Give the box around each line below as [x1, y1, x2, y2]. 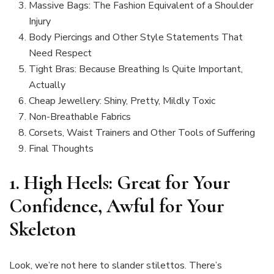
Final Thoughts [29, 141, 94, 155]
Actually [29, 78, 65, 92]
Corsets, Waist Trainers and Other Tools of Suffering [29, 125, 255, 139]
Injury [29, 14, 51, 28]
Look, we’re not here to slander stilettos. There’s [9, 258, 222, 272]
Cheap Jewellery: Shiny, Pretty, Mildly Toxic [29, 94, 215, 108]
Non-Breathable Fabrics [29, 109, 131, 124]
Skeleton [9, 217, 76, 241]
